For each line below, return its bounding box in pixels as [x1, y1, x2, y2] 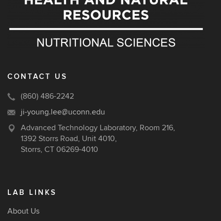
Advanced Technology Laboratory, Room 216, [21, 123, 175, 133]
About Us [7, 206, 39, 216]
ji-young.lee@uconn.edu [21, 107, 105, 117]
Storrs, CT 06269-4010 [21, 145, 98, 154]
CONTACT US [7, 72, 68, 81]
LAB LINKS [7, 188, 57, 197]
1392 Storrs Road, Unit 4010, [21, 134, 117, 144]
